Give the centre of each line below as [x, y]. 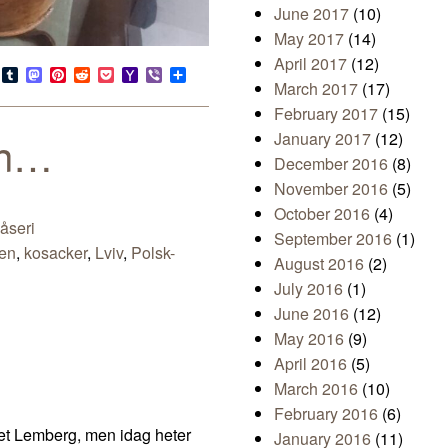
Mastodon [77, 74]
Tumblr [42, 74]
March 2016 [316, 389]
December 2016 [331, 164]
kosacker [55, 252]
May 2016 [309, 339]
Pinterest [97, 74]
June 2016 [311, 314]
